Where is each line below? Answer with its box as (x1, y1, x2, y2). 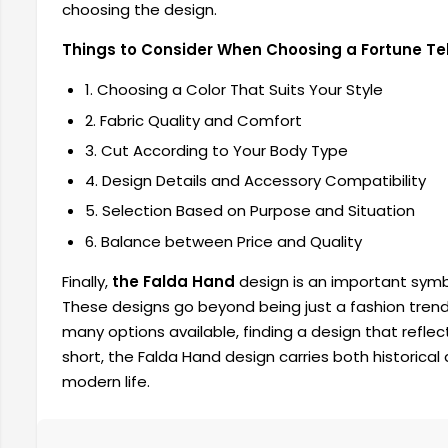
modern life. (62, 370, 150, 392)
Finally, (62, 270, 112, 292)
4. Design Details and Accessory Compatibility (84, 170, 426, 192)
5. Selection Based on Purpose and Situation (84, 200, 415, 222)
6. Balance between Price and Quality (84, 230, 362, 252)
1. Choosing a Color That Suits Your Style (84, 79, 383, 101)
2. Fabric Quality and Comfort (84, 109, 302, 131)
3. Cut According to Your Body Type (84, 139, 348, 161)
